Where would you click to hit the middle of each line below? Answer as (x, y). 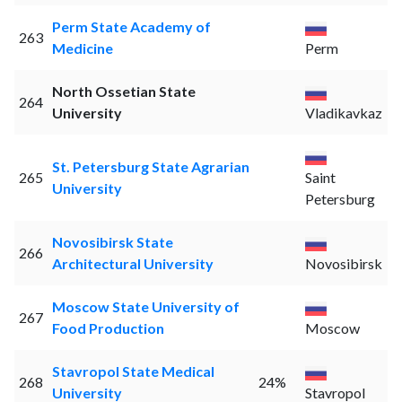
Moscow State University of (145, 307)
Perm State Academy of (131, 27)
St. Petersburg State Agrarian (150, 167)
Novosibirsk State (112, 242)
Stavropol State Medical (133, 371)
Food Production (108, 328)
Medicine (82, 48)
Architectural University (132, 264)
